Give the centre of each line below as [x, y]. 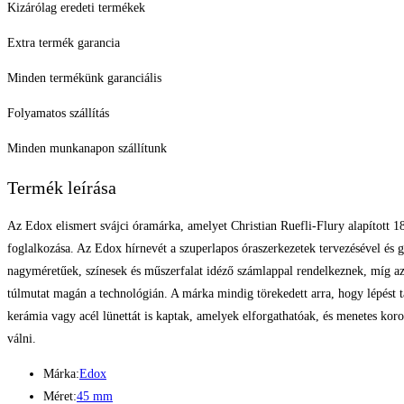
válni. [22, 339]
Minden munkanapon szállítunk [87, 149]
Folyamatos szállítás [58, 114]
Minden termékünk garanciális [84, 78]
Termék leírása [62, 187]
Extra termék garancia [64, 43]
